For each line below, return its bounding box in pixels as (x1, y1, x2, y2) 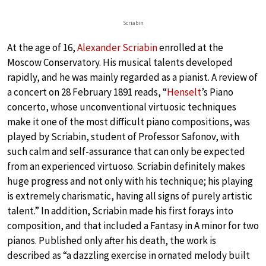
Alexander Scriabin (77, 41, 157, 55)
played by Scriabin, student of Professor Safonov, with (7, 130, 239, 144)
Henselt (167, 85, 201, 99)
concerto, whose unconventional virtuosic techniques (7, 100, 236, 114)
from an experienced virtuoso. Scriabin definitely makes (7, 160, 245, 173)
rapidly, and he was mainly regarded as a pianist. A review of (7, 71, 258, 84)
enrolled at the (157, 41, 223, 55)
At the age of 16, (7, 41, 77, 55)
